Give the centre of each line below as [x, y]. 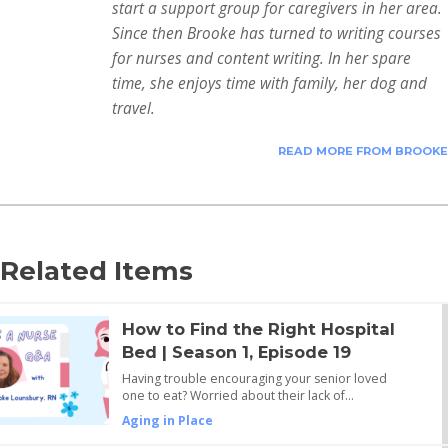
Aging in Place [167, 421]
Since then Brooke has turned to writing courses [276, 34]
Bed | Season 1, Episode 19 [236, 352]
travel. [133, 109]
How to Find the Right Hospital [258, 329]
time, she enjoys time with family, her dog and [269, 84]
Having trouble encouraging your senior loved [254, 379]
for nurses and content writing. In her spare [261, 59]
